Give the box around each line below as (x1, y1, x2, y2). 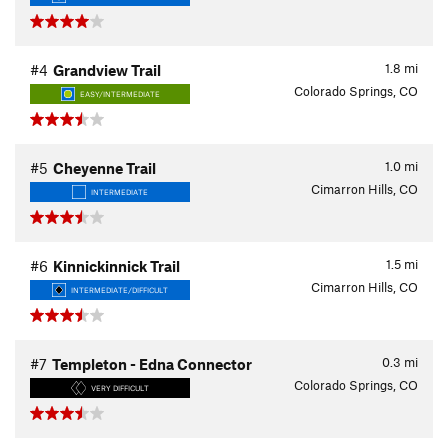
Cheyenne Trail (53, 159, 156, 178)
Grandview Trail (53, 61, 161, 80)
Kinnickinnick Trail (53, 257, 180, 276)
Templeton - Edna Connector (52, 355, 252, 374)
